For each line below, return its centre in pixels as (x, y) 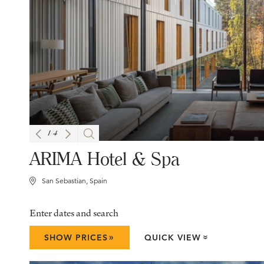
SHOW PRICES (76, 238)
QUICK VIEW (173, 238)
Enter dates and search (74, 213)
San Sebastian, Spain (75, 181)
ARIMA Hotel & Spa (105, 159)
